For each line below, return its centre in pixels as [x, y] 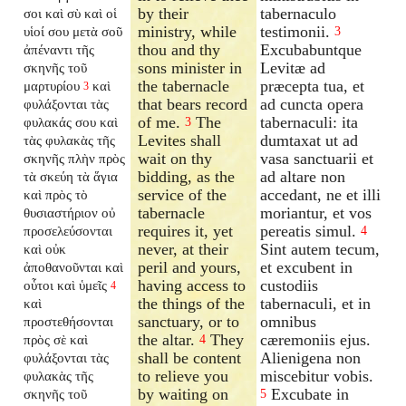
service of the [183, 194]
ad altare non [303, 176]
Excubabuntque [311, 49]
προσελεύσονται [68, 230]
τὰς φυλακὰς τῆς [70, 140]
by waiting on [184, 394]
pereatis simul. [309, 231]
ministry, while [188, 31]
